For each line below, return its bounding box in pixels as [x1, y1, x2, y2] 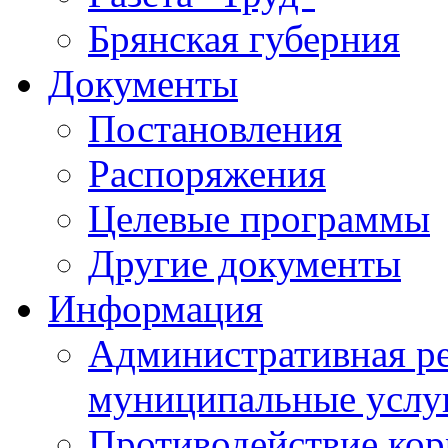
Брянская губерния [88, 17, 400, 60]
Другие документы [88, 242, 401, 285]
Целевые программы [88, 197, 430, 240]
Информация [48, 287, 263, 330]
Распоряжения [88, 152, 326, 195]
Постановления [88, 107, 342, 150]
